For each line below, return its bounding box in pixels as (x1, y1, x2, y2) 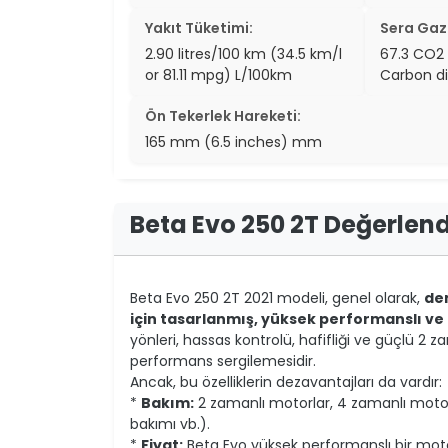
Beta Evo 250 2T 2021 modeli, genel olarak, (130, 287, 424, 308)
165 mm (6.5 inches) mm (145, 131, 322, 152)
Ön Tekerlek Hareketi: (145, 105, 301, 126)
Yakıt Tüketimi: (145, 17, 253, 38)
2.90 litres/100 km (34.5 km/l (145, 43, 342, 64)
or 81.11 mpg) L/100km (145, 64, 292, 85)
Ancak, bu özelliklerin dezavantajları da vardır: (130, 371, 442, 392)
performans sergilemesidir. (130, 350, 316, 371)
